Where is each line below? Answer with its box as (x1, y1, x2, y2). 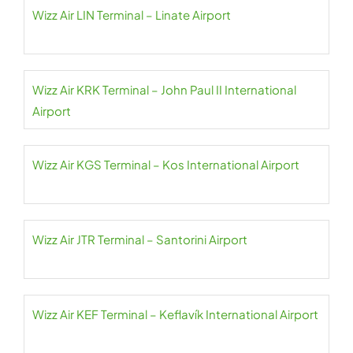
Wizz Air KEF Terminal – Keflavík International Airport (32, 307, 318, 322)
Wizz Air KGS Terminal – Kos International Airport (32, 157, 299, 173)
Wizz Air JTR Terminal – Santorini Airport (32, 232, 247, 247)
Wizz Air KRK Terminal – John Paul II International (32, 82, 296, 98)
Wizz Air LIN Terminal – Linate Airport (32, 7, 231, 23)
